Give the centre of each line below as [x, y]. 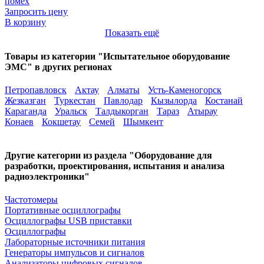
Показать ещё [132, 33]
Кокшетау [61, 121]
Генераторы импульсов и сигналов [75, 253]
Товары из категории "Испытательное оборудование [117, 56]
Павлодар [123, 100]
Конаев [19, 121]
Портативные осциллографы [63, 210]
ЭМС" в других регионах [58, 67]
